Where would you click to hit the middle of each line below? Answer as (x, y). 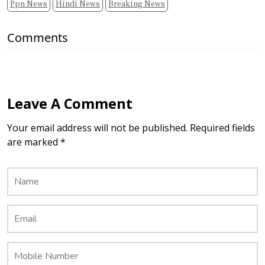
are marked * (36, 142)
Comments (38, 37)
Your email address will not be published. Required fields (131, 127)
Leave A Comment (70, 103)
